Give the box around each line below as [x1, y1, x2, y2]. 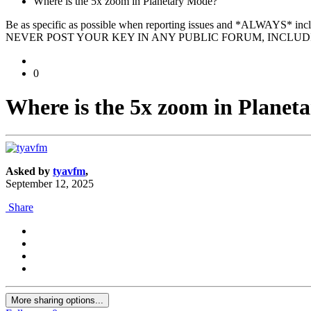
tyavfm [53, 165, 85, 178]
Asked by [6, 165, 53, 178]
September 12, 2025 [6, 178, 94, 190]
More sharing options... [11, 295, 103, 306]
